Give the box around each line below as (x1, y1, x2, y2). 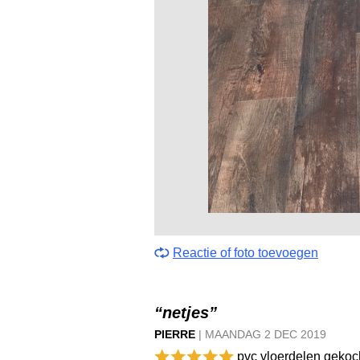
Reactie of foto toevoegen (173, 246, 318, 260)
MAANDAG (205, 328, 264, 341)
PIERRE (154, 328, 195, 341)
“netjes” (154, 304, 217, 321)
